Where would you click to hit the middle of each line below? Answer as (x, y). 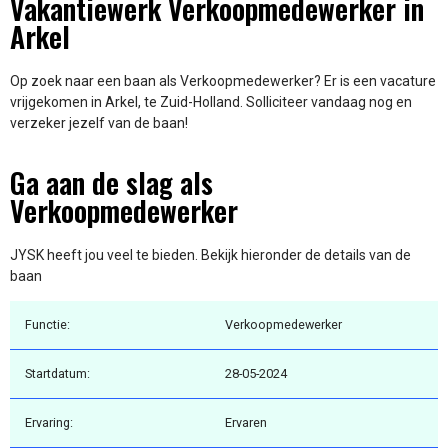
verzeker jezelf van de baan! (99, 123)
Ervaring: (49, 423)
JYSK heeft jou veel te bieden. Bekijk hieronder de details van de (210, 254)
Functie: (47, 325)
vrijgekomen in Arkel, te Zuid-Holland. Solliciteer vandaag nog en (211, 102)
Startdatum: (57, 374)
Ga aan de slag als (111, 182)
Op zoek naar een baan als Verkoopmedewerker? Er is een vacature (223, 81)
